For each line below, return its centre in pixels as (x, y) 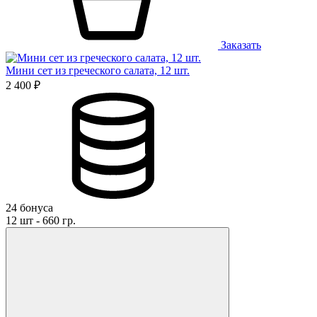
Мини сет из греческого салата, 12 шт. (98, 70)
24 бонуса (29, 207)
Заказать (240, 45)
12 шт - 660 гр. (41, 220)
